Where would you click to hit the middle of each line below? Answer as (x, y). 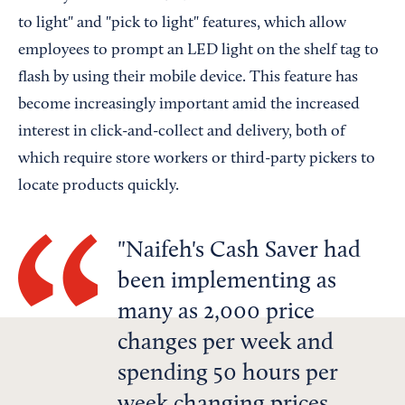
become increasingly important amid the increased (189, 105)
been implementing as (227, 283)
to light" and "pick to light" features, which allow (182, 24)
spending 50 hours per (228, 375)
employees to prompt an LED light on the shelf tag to (198, 51)
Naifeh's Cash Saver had (243, 252)
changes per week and (226, 344)
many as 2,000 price (216, 313)
